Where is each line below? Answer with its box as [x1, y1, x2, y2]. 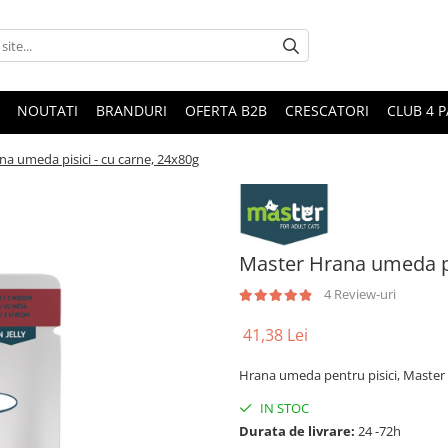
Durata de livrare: [239, 422, 355, 441]
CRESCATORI [285, 101, 369, 121]
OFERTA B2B [185, 101, 267, 121]
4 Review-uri [324, 285, 396, 304]
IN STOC [257, 399, 309, 418]
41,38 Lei [243, 324, 308, 347]
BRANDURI [96, 101, 167, 121]
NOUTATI [17, 101, 78, 121]
